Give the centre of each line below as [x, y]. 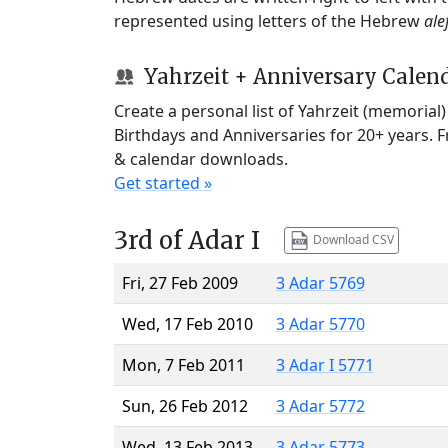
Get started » [163, 182]
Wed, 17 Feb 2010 [187, 323]
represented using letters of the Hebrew [269, 20]
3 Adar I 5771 [325, 364]
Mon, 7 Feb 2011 [183, 364]
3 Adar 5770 [320, 323]
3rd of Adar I [187, 240]
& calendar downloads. [201, 158]
